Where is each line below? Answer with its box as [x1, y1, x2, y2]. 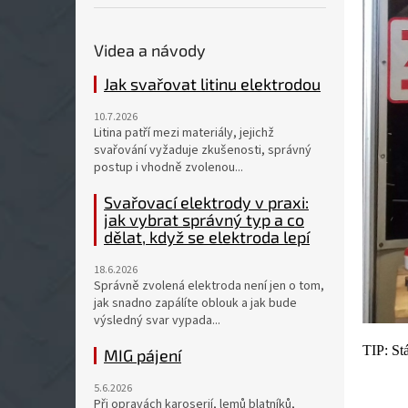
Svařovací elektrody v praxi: [104, 192, 309, 212]
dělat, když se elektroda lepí [104, 227, 310, 247]
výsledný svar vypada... [94, 311, 220, 330]
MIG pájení [104, 345, 181, 365]
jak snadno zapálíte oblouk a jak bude [94, 294, 297, 312]
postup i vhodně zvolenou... [94, 158, 243, 177]
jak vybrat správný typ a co [104, 209, 304, 229]
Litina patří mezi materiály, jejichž [94, 124, 274, 142]
